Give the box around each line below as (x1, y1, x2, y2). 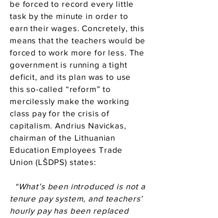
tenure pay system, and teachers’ (10, 194, 143, 203)
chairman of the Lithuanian (10, 133, 116, 142)
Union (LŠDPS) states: (10, 157, 96, 166)
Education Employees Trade (10, 145, 123, 154)
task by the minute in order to (10, 11, 128, 20)
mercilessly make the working (10, 96, 129, 106)
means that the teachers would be (10, 36, 146, 45)
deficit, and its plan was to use (10, 72, 131, 81)
